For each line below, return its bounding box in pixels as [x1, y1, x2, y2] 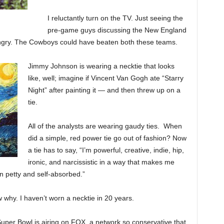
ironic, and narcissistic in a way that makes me [27, 158, 174, 166]
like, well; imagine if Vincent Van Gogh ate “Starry [27, 74, 183, 82]
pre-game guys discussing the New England [47, 26, 186, 34]
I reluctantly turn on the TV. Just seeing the [47, 14, 183, 22]
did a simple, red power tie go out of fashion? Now [27, 134, 186, 142]
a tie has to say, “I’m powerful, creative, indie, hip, [27, 146, 184, 154]
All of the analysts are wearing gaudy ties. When [27, 122, 182, 130]
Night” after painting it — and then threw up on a [27, 86, 180, 94]
